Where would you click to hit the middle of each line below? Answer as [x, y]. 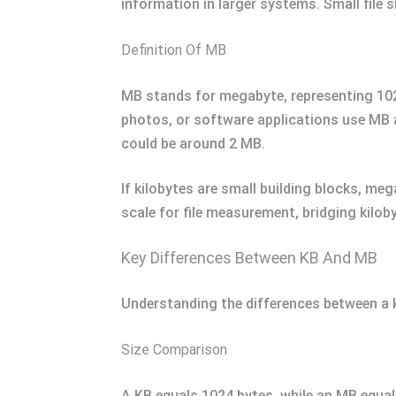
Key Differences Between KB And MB [249, 258]
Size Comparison [174, 350]
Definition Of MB [174, 50]
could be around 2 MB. [193, 144]
